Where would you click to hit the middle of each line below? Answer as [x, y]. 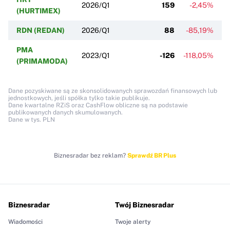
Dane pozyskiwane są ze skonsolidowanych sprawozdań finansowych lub [113, 91]
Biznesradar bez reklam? [91, 155]
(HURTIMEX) [39, 11]
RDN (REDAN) [41, 30]
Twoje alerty [133, 222]
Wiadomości [25, 222]
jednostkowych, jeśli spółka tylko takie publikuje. [79, 98]
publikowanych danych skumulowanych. [65, 112]
